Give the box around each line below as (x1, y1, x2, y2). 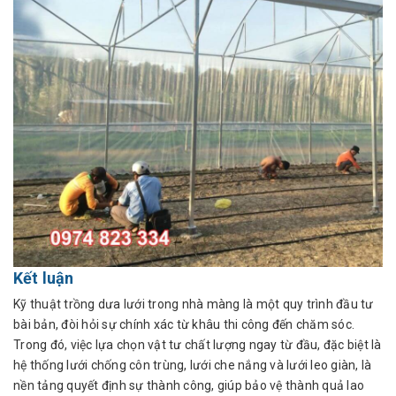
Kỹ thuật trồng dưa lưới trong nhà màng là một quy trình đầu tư (13, 297, 374, 311)
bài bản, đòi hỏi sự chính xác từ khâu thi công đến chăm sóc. (13, 317, 354, 331)
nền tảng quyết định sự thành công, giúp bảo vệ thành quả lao (13, 378, 364, 392)
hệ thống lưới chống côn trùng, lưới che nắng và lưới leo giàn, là (13, 358, 372, 372)
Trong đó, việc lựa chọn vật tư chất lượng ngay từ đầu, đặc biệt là (13, 338, 382, 352)
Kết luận (13, 269, 74, 287)
